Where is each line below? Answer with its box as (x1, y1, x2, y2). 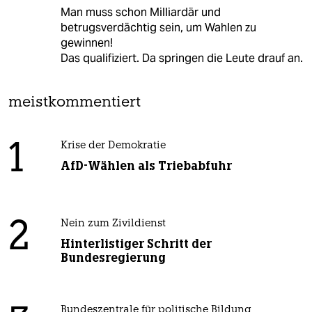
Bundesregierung (60, 250, 166, 266)
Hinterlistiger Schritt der (60, 236, 212, 252)
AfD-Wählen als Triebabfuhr (60, 158, 232, 174)
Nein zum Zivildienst (60, 219, 166, 230)
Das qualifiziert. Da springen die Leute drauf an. (60, 51, 303, 66)
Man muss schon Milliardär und (60, 5, 221, 20)
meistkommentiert (8, 95, 141, 111)
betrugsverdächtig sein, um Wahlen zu (60, 20, 256, 36)
